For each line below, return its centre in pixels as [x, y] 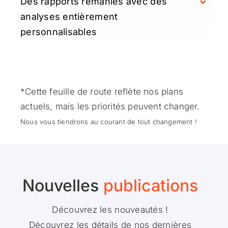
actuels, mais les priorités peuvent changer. [110, 106]
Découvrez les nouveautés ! [110, 209]
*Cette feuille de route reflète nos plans [102, 91]
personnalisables [59, 32]
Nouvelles [63, 185]
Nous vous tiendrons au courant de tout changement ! [108, 121]
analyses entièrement [69, 16]
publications [151, 185]
